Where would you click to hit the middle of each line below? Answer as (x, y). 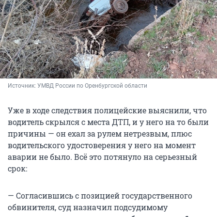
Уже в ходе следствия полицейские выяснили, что (107, 110)
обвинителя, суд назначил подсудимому (88, 207)
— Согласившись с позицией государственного (100, 195)
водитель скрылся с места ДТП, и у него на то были (108, 122)
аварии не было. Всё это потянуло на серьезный (102, 156)
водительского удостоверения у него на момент (102, 145)
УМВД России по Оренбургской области (92, 85)
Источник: (23, 85)
